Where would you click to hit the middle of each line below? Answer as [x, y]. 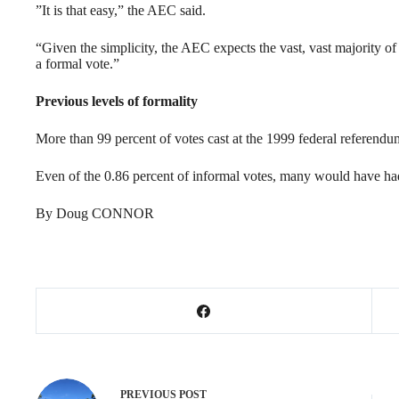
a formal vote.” [77, 64]
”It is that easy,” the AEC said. [121, 11]
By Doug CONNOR [95, 214]
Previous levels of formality [117, 102]
